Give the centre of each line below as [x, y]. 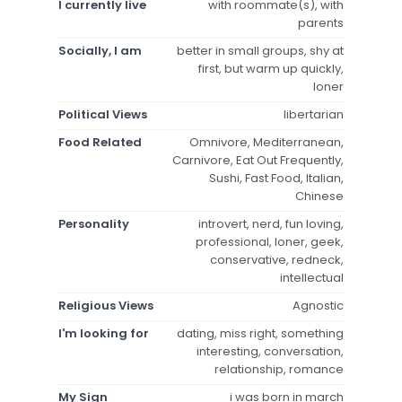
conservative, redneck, [277, 259]
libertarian [314, 114]
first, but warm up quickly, [271, 68]
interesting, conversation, [270, 351]
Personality [94, 223]
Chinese [319, 196]
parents [321, 22]
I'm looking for [104, 333]
